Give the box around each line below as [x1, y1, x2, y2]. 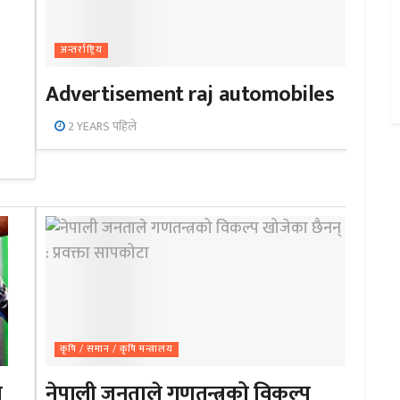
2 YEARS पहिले [65, 116, 137, 137]
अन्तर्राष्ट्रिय [60, 42, 104, 59]
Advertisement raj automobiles [46, 77, 335, 113]
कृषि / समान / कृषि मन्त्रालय [60, 341, 174, 358]
